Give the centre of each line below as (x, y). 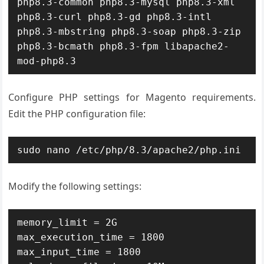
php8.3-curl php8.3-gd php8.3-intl (115, 17)
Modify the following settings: (75, 186)
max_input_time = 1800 (79, 252)
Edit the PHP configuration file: (77, 114)
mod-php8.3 (47, 61)
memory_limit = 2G (67, 222)
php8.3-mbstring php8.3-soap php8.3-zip (129, 32)
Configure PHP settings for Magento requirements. (132, 97)
